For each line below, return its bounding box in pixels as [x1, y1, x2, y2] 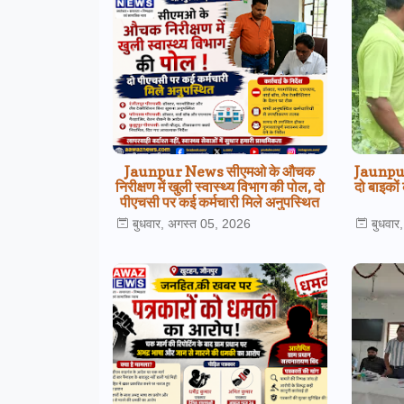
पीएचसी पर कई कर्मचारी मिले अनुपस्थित [120, 192, 320, 211]
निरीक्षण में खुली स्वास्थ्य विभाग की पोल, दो [115, 177, 325, 196]
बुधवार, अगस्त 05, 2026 [132, 216, 251, 232]
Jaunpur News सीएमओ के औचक [124, 161, 316, 180]
